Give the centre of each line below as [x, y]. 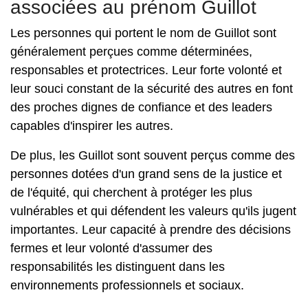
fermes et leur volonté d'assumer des [111, 248]
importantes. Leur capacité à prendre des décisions [151, 230]
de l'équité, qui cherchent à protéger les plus [131, 192]
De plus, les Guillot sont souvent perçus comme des [153, 155]
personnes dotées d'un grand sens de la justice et [146, 174]
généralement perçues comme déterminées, [131, 52]
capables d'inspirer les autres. [92, 126]
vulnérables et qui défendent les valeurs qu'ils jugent [153, 211]
